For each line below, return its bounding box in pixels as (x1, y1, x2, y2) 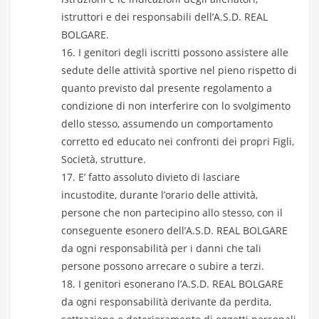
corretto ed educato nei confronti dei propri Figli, (61, 135, 294, 148)
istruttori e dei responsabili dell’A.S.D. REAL (61, 10, 268, 23)
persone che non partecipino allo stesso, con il (61, 206, 283, 219)
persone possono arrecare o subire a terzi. (61, 259, 264, 273)
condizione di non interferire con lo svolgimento (61, 99, 291, 113)
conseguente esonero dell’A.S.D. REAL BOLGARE (61, 224, 288, 237)
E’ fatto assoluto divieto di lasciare (78, 170, 240, 184)
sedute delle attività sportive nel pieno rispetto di (61, 63, 297, 77)
